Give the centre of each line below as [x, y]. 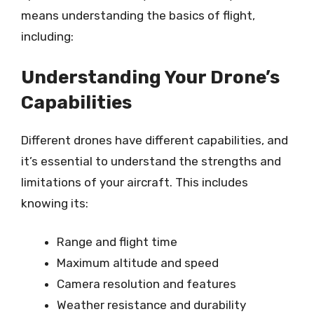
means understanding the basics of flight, [138, 15]
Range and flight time [117, 242]
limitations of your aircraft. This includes [135, 182]
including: [47, 36]
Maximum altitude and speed [138, 263]
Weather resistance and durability [151, 305]
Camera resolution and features [146, 284]
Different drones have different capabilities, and [155, 140]
